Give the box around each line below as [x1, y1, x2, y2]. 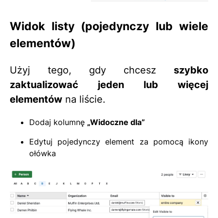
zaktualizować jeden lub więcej [10, 78, 208, 91]
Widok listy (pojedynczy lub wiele [10, 18, 208, 33]
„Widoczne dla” [87, 117, 145, 127]
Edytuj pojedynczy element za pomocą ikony [29, 136, 208, 146]
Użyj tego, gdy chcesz [10, 64, 174, 76]
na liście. [62, 93, 106, 105]
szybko [174, 64, 208, 76]
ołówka [29, 148, 56, 158]
